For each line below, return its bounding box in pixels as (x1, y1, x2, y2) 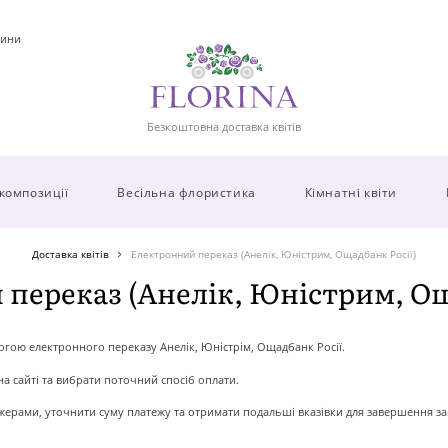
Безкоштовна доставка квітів (146, 118, 301, 134)
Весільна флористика (117, 183, 256, 200)
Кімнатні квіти (304, 183, 398, 200)
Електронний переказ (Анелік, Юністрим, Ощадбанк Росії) (131, 247, 417, 261)
